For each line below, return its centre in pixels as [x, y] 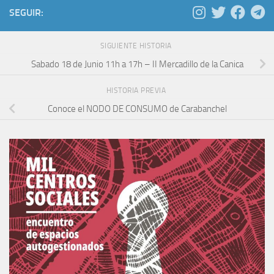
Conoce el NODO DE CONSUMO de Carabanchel [137, 109]
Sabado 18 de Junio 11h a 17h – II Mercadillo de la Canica [137, 64]
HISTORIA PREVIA [137, 90]
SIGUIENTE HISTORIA [137, 46]
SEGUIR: [26, 13]
